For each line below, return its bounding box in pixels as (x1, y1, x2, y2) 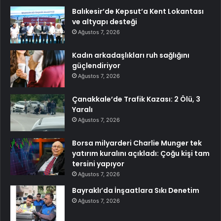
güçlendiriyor (72, 60, 120, 71)
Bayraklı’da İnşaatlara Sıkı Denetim (72, 185, 199, 195)
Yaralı (72, 104, 93, 114)
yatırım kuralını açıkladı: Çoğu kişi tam (72, 148, 210, 158)
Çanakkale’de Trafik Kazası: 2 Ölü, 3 (72, 94, 200, 104)
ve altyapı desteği (72, 16, 137, 27)
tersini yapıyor (72, 158, 124, 169)
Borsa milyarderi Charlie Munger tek (72, 138, 202, 148)
